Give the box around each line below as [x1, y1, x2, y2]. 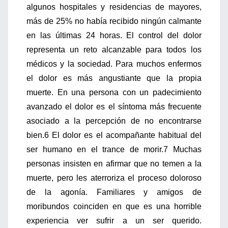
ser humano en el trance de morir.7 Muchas [26, 145, 202, 154]
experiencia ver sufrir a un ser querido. [26, 216, 202, 225]
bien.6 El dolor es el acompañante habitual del [26, 131, 202, 139]
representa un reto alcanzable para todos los [26, 45, 202, 54]
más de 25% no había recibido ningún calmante [26, 17, 202, 25]
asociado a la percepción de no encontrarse [26, 117, 202, 125]
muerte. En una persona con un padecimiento [26, 88, 202, 97]
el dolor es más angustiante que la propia [26, 74, 202, 82]
